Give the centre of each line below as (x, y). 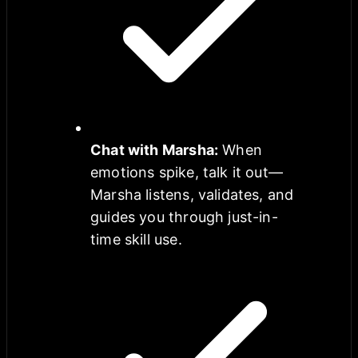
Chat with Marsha (152, 149)
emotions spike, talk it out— (187, 172)
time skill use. (136, 239)
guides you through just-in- (184, 217)
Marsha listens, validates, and (192, 194)
